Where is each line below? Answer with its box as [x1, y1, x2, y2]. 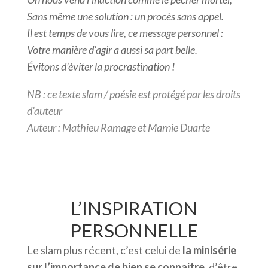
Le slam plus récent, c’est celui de [26, 243, 182, 257]
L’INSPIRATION [70, 197, 197, 220]
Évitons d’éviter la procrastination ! [26, 60, 175, 74]
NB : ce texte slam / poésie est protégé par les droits [26, 87, 240, 101]
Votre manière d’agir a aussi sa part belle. [26, 43, 197, 57]
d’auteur [26, 104, 62, 118]
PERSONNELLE [69, 219, 198, 242]
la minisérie [182, 243, 236, 257]
